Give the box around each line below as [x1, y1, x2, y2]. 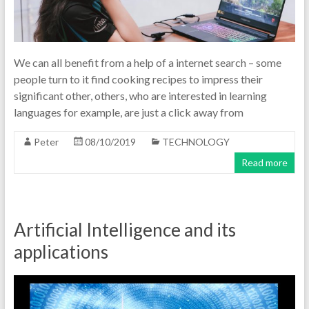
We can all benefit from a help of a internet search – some [13, 56, 281, 70]
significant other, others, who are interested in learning [13, 89, 267, 103]
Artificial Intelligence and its [13, 219, 236, 241]
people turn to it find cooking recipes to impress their [13, 72, 263, 86]
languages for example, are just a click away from [13, 106, 243, 119]
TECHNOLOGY [161, 136, 230, 148]
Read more [241, 157, 288, 169]
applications [13, 241, 108, 263]
